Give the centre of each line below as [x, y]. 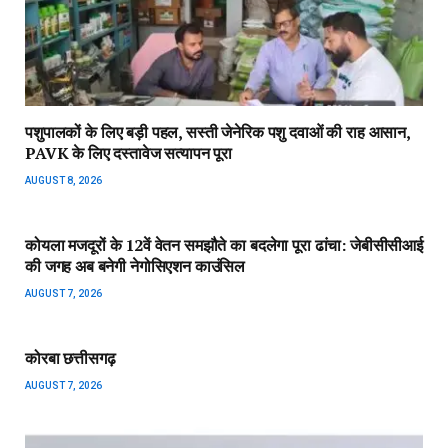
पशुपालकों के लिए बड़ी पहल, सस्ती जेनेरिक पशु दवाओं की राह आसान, [217, 131]
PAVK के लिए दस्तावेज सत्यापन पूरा [129, 152]
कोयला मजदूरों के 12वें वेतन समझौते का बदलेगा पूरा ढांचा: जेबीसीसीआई [224, 244]
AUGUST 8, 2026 [63, 180]
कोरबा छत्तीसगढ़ [70, 357]
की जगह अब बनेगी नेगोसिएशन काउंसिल [135, 265]
